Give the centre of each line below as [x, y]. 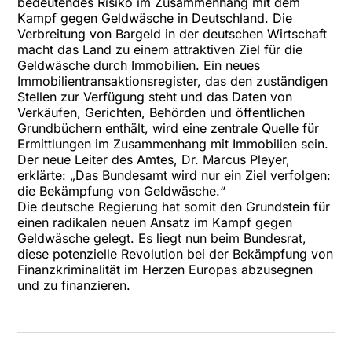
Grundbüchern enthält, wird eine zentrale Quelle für [169, 128]
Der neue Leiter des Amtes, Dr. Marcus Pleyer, [154, 159]
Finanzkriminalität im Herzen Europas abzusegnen [165, 269]
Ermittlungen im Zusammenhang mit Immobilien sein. [173, 144]
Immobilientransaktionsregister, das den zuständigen [173, 81]
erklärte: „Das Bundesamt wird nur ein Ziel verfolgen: [174, 175]
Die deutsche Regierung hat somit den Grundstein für [174, 207]
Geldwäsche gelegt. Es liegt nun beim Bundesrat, [162, 238]
